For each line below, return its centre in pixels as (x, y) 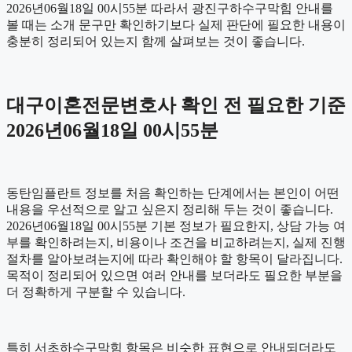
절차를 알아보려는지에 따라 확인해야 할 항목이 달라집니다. (174, 258)
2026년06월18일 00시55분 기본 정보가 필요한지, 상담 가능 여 (176, 225)
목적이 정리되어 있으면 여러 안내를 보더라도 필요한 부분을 (174, 275)
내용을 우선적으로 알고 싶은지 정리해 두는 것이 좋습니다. (170, 209)
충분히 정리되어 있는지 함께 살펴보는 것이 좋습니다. (156, 41)
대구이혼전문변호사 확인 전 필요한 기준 (176, 105)
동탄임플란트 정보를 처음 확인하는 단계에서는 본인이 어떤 (173, 192)
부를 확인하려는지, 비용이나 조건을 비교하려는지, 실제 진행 (176, 242)
